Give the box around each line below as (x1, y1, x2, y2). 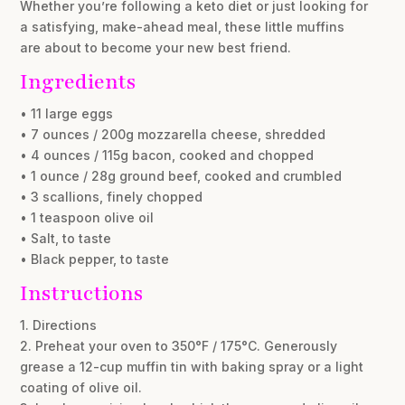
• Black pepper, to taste (20, 250, 170, 267)
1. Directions (20, 316, 98, 333)
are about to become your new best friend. (20, 39, 292, 55)
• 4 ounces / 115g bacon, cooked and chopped (20, 146, 315, 163)
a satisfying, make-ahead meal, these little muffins (20, 18, 345, 34)
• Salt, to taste (20, 230, 112, 246)
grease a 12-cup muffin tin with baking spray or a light (20, 358, 364, 374)
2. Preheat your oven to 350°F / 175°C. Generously (20, 337, 338, 353)
